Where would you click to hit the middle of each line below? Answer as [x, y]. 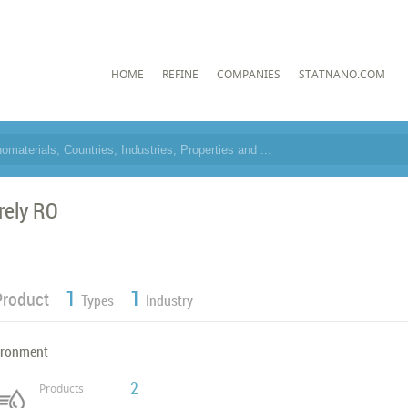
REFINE [180, 74]
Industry [170, 301]
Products [62, 388]
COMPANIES [248, 74]
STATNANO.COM [342, 74]
